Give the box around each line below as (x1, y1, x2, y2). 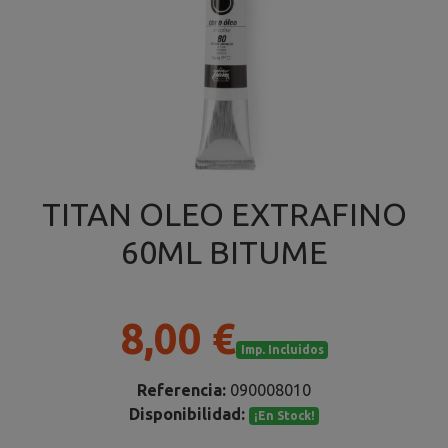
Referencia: (137, 381, 226, 400)
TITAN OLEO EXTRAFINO (41, 196, 407, 233)
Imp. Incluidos (240, 343, 324, 357)
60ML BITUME (120, 234, 328, 271)
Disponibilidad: (128, 405, 245, 424)
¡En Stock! (253, 409, 315, 423)
